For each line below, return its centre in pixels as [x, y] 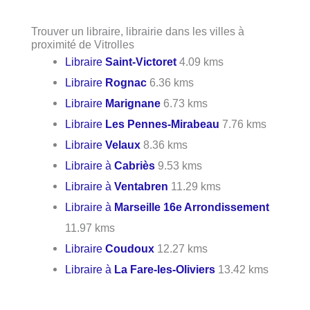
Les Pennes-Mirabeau [163, 124]
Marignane [133, 103]
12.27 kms [181, 248]
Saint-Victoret [141, 61]
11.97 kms [90, 227]
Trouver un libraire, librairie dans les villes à [138, 31]
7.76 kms [243, 124]
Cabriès [135, 165]
